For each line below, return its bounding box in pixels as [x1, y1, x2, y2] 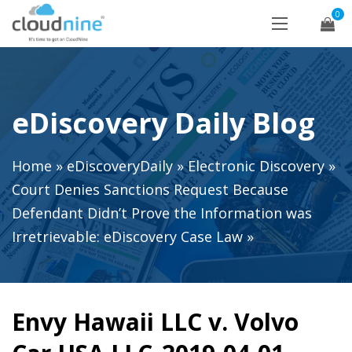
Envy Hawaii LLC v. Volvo [12, 306, 299, 338]
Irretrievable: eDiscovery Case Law [12, 227, 243, 247]
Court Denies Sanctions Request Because [12, 180, 288, 200]
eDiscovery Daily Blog [12, 104, 315, 142]
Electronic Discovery [188, 156, 324, 176]
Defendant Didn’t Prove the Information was [12, 203, 312, 223]
